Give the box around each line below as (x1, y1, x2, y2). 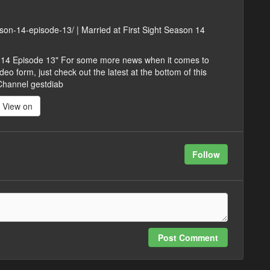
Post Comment (158, 231, 218, 244)
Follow (192, 148, 220, 161)
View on (2, 100, 33, 113)
